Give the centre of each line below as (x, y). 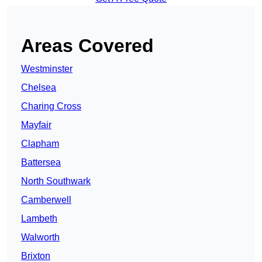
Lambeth (39, 219)
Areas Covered (87, 46)
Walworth (40, 237)
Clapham (40, 144)
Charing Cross (51, 106)
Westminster (47, 69)
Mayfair (36, 125)
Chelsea (39, 88)
